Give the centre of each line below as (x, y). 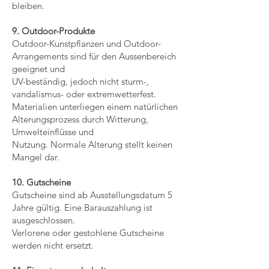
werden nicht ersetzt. (53, 245)
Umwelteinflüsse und (53, 132)
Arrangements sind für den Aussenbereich (94, 56)
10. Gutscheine (41, 182)
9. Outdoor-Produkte (53, 31)
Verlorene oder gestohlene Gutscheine (88, 233)
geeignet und (38, 69)
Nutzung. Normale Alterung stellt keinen (92, 144)
